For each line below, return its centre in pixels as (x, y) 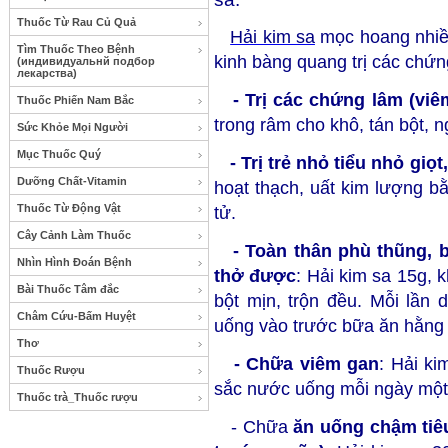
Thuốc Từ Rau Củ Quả (76, 22)
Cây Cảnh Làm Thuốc (74, 235)
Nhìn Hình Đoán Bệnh (74, 262)
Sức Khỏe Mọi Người (72, 127)
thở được (255, 276)
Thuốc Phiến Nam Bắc (75, 100)
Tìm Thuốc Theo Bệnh (76, 49)
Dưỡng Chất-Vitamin (72, 181)
